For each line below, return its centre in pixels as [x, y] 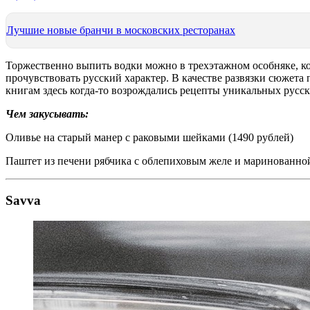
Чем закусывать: [47, 113]
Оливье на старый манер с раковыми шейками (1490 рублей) [149, 137]
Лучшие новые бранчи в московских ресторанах [121, 30]
